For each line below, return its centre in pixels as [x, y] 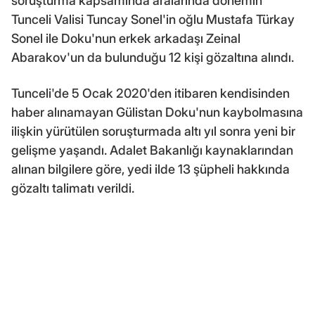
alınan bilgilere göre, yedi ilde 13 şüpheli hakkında [150, 169]
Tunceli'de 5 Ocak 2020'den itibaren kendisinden [150, 93]
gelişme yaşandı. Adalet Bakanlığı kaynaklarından [152, 150]
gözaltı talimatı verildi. [73, 188]
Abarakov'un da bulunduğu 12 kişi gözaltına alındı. [153, 57]
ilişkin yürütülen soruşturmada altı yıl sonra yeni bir [153, 131]
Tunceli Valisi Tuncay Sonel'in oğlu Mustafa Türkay [153, 19]
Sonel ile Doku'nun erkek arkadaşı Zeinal [126, 38]
